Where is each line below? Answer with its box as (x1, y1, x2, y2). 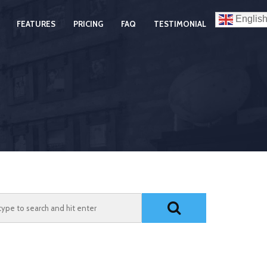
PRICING (73, 19, 103, 29)
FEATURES (17, 19, 55, 29)
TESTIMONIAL (154, 19, 206, 29)
